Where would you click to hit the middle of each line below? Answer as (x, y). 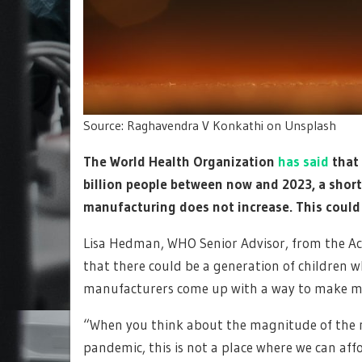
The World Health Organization (181, 161)
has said (303, 161)
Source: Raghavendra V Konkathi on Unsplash (210, 125)
